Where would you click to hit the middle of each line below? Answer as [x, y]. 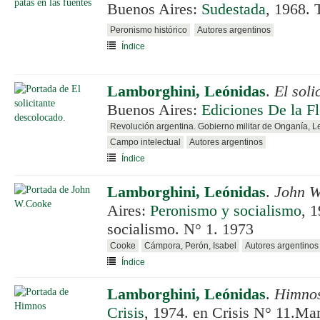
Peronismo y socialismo [226, 211]
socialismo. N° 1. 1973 [180, 229]
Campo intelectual [145, 142]
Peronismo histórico [149, 30]
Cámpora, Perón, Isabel [190, 246]
